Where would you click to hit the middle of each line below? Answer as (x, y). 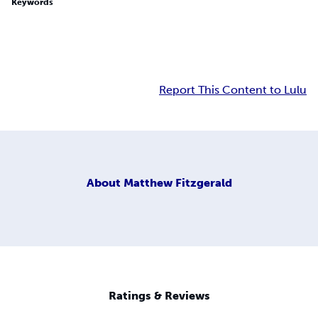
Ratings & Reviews (159, 296)
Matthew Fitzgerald (177, 182)
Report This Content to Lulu (233, 90)
